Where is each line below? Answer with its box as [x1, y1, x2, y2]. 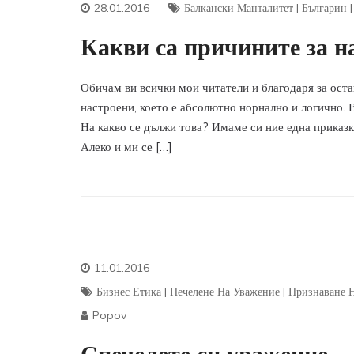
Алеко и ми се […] [81, 139, 172, 154]
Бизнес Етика [96, 284, 161, 299]
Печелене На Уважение [170, 284, 280, 299]
